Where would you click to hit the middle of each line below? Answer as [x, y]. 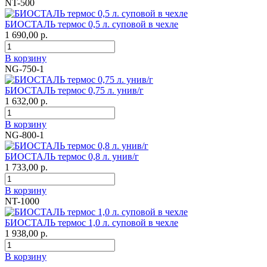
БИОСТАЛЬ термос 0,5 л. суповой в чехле [91, 24]
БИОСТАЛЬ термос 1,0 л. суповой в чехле [91, 223]
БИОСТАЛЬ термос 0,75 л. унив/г [74, 91]
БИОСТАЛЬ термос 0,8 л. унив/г [72, 157]
